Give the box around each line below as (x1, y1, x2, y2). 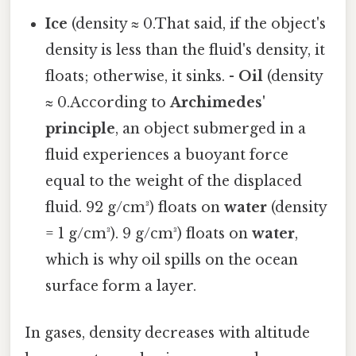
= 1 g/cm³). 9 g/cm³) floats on (45, 224, 253, 242)
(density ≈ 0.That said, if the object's (68, 14, 327, 33)
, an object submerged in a (115, 119, 307, 137)
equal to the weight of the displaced (45, 172, 303, 190)
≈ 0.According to (45, 93, 171, 111)
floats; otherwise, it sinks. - (45, 67, 239, 85)
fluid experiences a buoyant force (45, 145, 289, 164)
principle (45, 119, 116, 137)
